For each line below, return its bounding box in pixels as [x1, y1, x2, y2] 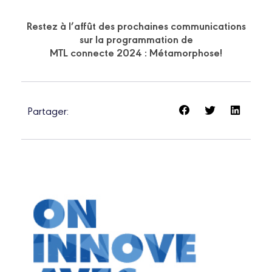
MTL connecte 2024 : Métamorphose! [49, 44, 223, 60]
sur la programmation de [79, 31, 193, 47]
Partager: [27, 103, 69, 117]
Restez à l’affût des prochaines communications [26, 18, 246, 33]
